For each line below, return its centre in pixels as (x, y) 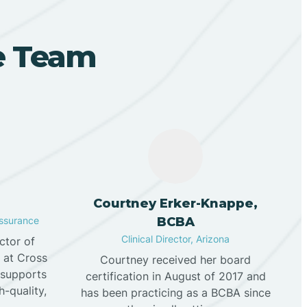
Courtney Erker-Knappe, (175, 204)
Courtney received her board (175, 260)
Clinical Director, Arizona (175, 239)
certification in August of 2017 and (175, 277)
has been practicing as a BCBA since (175, 293)
